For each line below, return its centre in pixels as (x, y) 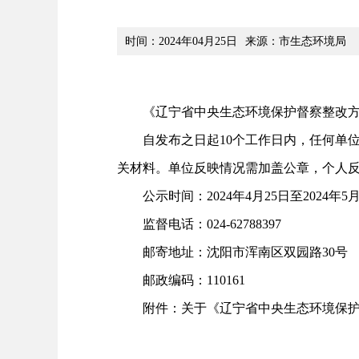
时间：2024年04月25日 (181, 41)
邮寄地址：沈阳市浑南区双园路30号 (232, 252)
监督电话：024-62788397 (199, 224)
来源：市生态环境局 (296, 41)
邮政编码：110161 (181, 280)
